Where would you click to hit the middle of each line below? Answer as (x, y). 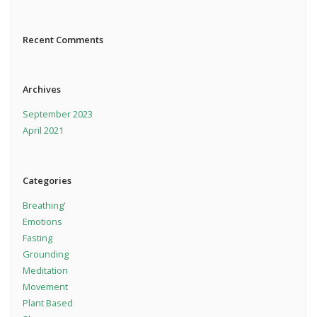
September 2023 (57, 114)
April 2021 (43, 131)
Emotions (42, 221)
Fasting (37, 237)
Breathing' (44, 205)
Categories (47, 180)
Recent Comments (63, 39)
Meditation (45, 270)
